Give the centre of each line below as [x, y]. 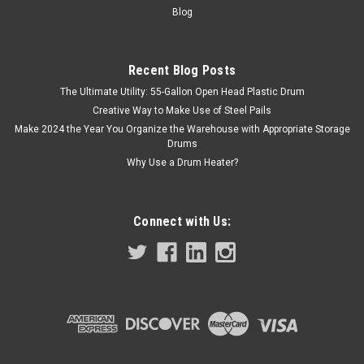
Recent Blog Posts [182, 71]
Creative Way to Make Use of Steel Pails [182, 111]
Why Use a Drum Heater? [182, 163]
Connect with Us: [182, 222]
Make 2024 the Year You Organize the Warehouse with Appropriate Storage [182, 130]
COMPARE [74, 114]
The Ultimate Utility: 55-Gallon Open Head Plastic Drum [182, 92]
